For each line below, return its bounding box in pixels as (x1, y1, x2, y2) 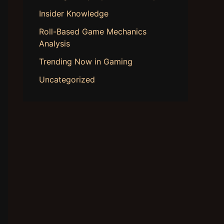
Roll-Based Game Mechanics (39, 26, 146, 37)
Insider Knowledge (39, 8, 108, 19)
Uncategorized (39, 74, 95, 85)
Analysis (39, 38, 70, 49)
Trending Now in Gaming (39, 56, 132, 67)
